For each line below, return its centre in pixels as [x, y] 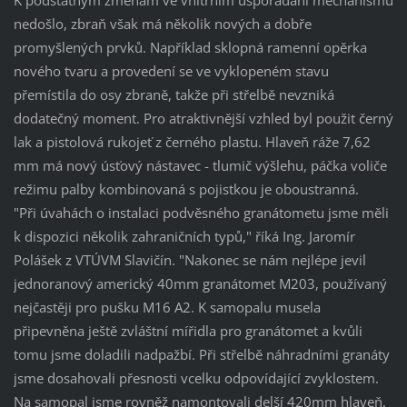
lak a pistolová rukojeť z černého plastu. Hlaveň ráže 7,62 [192, 141]
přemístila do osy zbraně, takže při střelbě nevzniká [174, 94]
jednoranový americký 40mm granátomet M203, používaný [200, 283]
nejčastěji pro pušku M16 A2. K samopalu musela [167, 307]
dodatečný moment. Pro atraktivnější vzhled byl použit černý [203, 118]
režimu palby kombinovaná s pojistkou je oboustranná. [186, 189]
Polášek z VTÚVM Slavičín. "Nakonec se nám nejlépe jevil [189, 259]
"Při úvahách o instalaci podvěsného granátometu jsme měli [201, 212]
